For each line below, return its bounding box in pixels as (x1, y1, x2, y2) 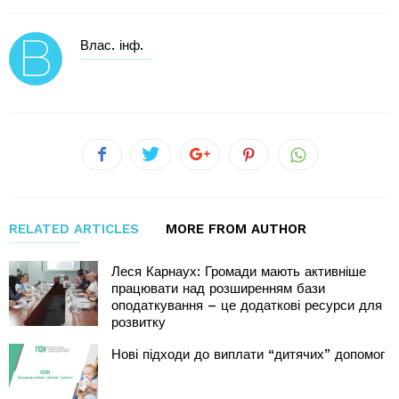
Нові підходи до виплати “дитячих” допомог (111, 346, 385, 363)
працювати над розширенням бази (111, 281, 325, 297)
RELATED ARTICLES (9, 221, 139, 238)
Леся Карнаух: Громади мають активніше (111, 264, 366, 281)
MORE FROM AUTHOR (166, 221, 306, 238)
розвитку (111, 314, 166, 331)
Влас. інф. (80, 37, 143, 54)
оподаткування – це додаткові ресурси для (111, 297, 382, 314)
